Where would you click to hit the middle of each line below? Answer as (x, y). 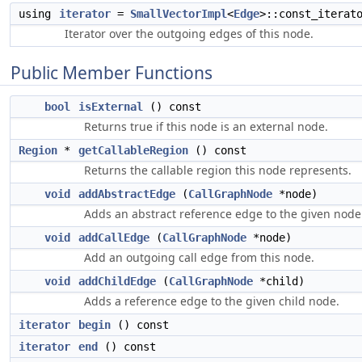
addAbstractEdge (127, 194)
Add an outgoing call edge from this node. (199, 257)
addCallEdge (114, 238)
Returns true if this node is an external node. (206, 126)
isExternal (111, 107)
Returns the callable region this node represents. (218, 170)
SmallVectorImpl (179, 14)
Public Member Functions (112, 73)
